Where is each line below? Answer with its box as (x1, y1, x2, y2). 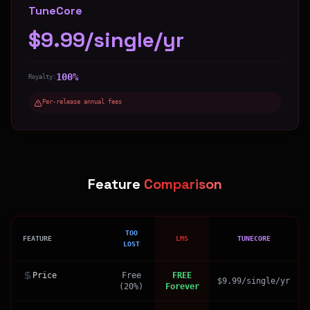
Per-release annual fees (42, 98, 122, 105)
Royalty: (28, 73, 56, 80)
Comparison (144, 175, 222, 193)
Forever (165, 282, 199, 291)
